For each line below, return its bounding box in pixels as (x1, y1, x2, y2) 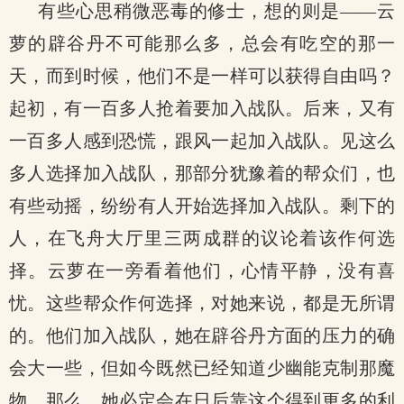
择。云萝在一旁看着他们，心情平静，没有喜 (9, 261, 395, 280)
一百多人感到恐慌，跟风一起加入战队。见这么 (9, 131, 395, 151)
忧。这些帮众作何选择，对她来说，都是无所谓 (9, 293, 395, 313)
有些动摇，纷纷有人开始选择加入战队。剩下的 (9, 196, 395, 216)
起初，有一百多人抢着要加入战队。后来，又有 (9, 98, 395, 118)
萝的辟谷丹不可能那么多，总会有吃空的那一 (9, 33, 395, 53)
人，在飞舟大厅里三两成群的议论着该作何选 (9, 228, 395, 248)
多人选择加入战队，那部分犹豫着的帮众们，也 (9, 163, 395, 183)
